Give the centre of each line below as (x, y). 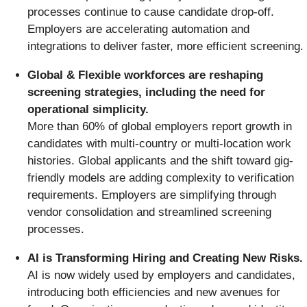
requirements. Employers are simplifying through (152, 195)
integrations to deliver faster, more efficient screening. (165, 46)
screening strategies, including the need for (146, 92)
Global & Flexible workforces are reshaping (145, 75)
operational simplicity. (88, 109)
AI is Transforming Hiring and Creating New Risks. (165, 258)
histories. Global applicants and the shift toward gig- (160, 160)
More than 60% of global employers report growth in (160, 126)
